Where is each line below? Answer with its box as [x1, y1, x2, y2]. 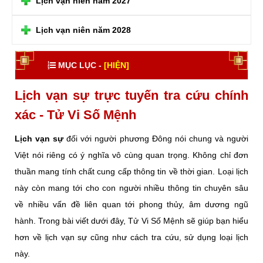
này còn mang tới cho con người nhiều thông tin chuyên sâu [15, 183, 248, 193]
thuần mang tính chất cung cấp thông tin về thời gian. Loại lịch [15, 167, 248, 176]
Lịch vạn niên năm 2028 [36, 25, 131, 35]
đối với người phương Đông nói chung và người [63, 134, 249, 143]
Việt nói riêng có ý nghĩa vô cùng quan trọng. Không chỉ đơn [15, 150, 248, 160]
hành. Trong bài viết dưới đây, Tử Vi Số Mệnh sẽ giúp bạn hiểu [15, 216, 248, 225]
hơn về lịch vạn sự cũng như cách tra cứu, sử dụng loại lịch [15, 232, 248, 242]
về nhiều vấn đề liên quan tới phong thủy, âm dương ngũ [15, 200, 248, 209]
